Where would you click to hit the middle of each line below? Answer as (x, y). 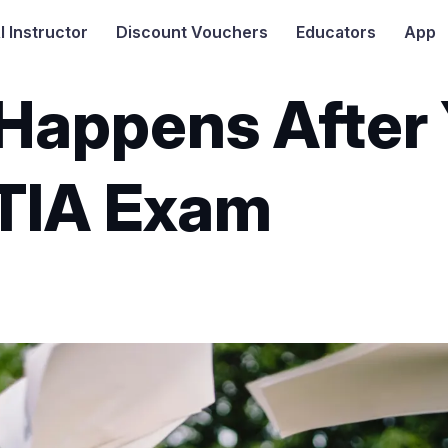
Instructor (46, 32)
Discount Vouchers (191, 32)
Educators (335, 32)
